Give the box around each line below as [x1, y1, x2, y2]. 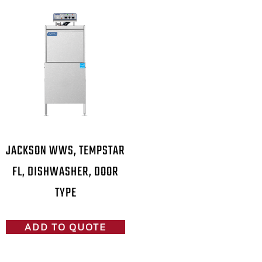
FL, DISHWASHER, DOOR [12, 161, 119, 182]
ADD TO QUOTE [25, 220, 106, 233]
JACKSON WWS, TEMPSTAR [6, 140, 125, 161]
